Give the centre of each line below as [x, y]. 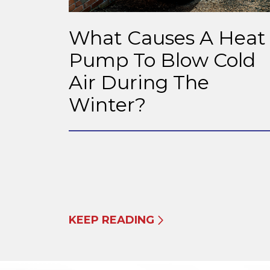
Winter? [107, 104]
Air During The [139, 82]
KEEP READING [111, 220]
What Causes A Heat [167, 37]
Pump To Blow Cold [162, 60]
